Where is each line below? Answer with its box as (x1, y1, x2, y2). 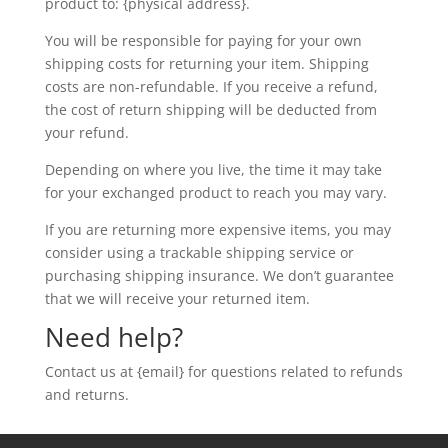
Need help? (44, 319, 183, 355)
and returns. (44, 385, 129, 404)
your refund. (44, 123, 129, 142)
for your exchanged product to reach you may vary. (44, 183, 387, 202)
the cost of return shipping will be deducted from (44, 100, 377, 119)
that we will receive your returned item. (44, 289, 310, 308)
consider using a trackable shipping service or (44, 243, 354, 262)
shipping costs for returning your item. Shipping (44, 54, 369, 73)
